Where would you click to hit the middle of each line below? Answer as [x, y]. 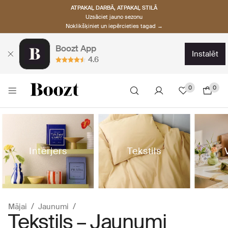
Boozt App [76, 48]
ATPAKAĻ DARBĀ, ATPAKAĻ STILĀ [114, 7]
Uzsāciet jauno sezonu [114, 17]
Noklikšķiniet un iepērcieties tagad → [114, 26]
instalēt [206, 54]
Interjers [48, 151]
